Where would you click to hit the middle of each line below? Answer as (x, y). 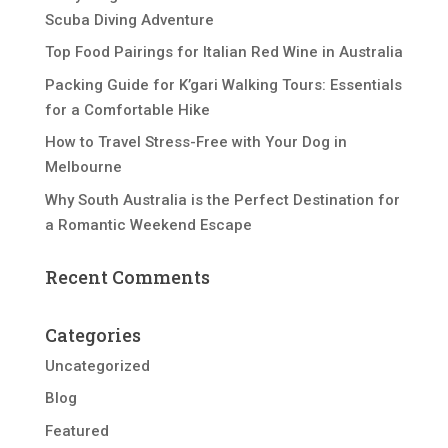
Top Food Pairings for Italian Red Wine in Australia (223, 52)
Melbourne (83, 167)
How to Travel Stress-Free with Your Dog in (195, 142)
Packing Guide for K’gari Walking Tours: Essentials (223, 84)
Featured (76, 430)
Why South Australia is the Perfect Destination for (222, 199)
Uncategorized (97, 365)
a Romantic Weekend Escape (148, 224)
